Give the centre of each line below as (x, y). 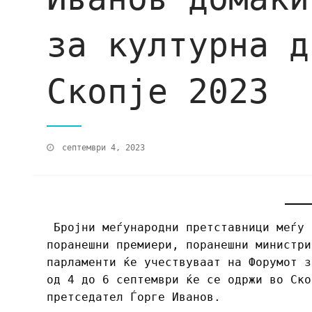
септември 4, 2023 (103, 147)
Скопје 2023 (158, 91)
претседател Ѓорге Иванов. (137, 297)
